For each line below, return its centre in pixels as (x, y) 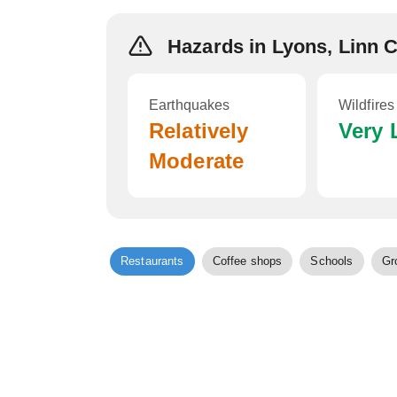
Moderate (197, 161)
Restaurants (152, 261)
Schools (332, 261)
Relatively (199, 131)
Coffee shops (247, 261)
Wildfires (366, 105)
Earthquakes (190, 105)
